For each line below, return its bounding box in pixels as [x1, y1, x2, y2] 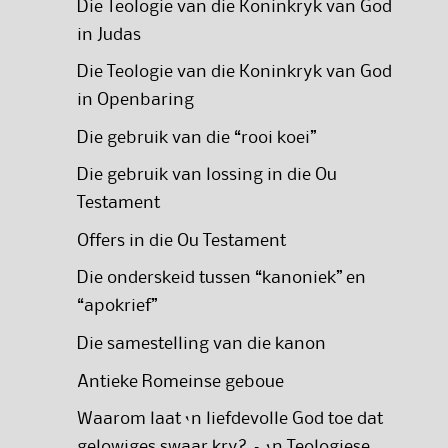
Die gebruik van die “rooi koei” [76, 129, 316, 146]
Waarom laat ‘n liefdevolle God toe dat [76, 411, 383, 428]
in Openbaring [76, 92, 194, 109]
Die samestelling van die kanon [76, 336, 326, 353]
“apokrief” [76, 298, 157, 315]
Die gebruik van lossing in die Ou [76, 167, 337, 184]
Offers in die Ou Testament [76, 232, 286, 249]
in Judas [76, 26, 141, 43]
